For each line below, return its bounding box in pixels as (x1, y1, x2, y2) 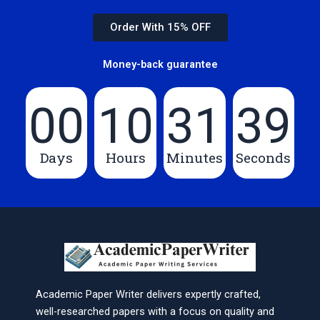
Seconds (236, 148, 291, 166)
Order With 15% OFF (109, 20, 211, 34)
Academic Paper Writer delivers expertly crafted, (36, 287, 261, 301)
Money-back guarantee (102, 57, 218, 71)
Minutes (166, 148, 223, 166)
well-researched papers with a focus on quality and (36, 304, 274, 318)
